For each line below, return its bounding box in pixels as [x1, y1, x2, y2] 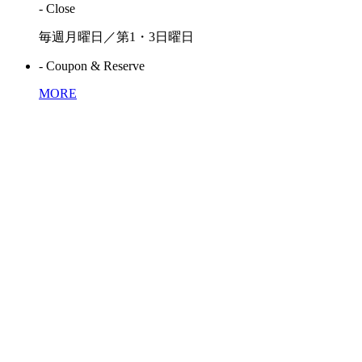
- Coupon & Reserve [39, 59, 145, 74]
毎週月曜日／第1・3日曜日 [39, 30, 194, 44]
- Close [39, 2, 75, 16]
